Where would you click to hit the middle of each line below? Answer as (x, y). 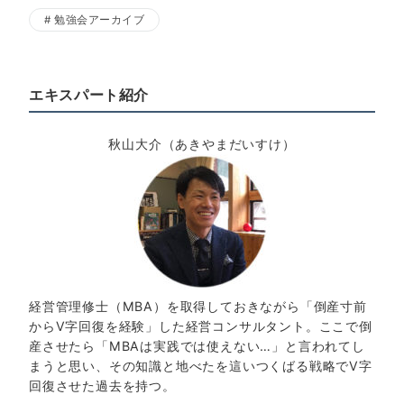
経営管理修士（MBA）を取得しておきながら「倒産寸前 (198, 306)
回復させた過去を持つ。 (102, 385)
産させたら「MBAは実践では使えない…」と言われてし (197, 345)
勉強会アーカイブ (100, 19)
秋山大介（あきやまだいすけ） (202, 143)
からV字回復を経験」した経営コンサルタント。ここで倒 (201, 326)
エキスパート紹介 (89, 94)
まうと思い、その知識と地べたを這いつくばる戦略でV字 (201, 365)
